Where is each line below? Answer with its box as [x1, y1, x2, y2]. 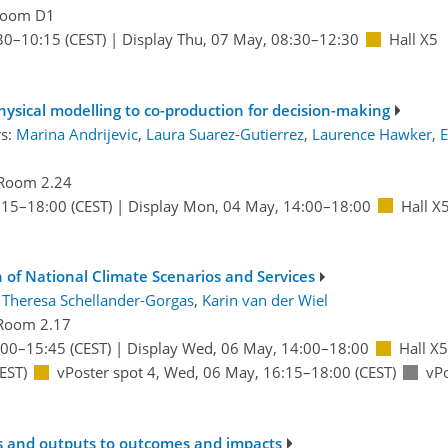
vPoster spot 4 [56, 362, 156, 383]
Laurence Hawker [311, 123, 432, 144]
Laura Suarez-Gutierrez [145, 123, 304, 144]
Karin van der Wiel [201, 290, 328, 311]
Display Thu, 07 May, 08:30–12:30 [121, 29, 359, 50]
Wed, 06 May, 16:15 [163, 362, 303, 383]
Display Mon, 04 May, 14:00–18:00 [127, 195, 371, 216]
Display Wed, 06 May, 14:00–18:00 [126, 338, 369, 359]
